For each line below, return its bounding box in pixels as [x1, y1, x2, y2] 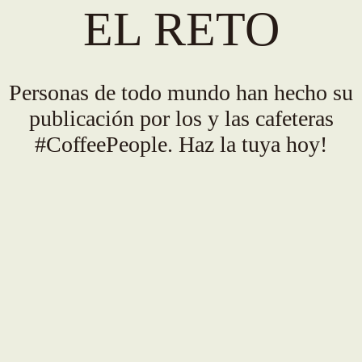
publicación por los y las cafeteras [28, 105, 334, 131]
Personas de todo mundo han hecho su [9, 79, 353, 105]
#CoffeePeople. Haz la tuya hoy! [35, 131, 327, 157]
